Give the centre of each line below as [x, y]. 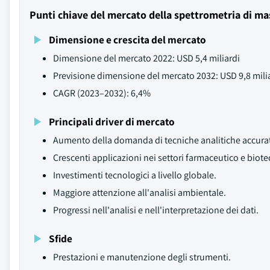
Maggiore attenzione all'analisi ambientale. [140, 193]
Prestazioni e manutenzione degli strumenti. [142, 257]
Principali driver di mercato [112, 121]
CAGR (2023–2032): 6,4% [102, 93]
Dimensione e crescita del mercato [127, 39]
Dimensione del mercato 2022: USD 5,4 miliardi [146, 58]
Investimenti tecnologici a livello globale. [135, 175]
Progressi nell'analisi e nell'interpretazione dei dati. [156, 210]
